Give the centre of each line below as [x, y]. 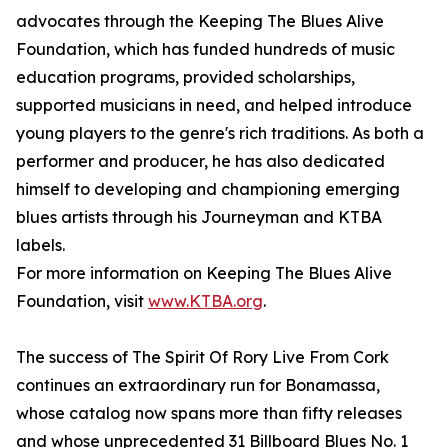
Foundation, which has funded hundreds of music [205, 49]
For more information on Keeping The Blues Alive [204, 273]
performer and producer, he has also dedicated [200, 161]
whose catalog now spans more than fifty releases [209, 413]
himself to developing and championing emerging [208, 189]
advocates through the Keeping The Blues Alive [200, 21]
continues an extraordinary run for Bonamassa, [198, 385]
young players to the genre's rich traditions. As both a [220, 133]
